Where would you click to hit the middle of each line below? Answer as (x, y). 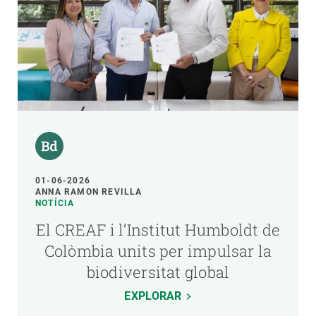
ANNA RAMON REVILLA (89, 192)
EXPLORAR (153, 296)
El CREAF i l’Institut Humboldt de (158, 229)
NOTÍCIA (55, 203)
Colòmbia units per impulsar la (158, 250)
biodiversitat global (158, 272)
